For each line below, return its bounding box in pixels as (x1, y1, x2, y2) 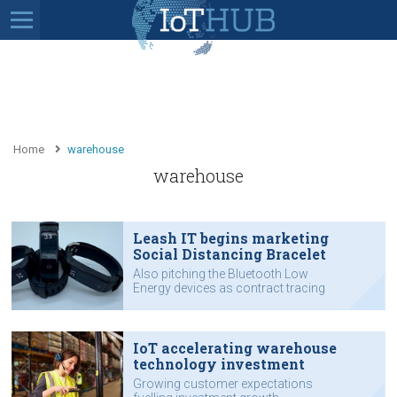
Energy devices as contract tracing (132, 280, 325, 295)
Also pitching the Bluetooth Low (132, 266, 308, 281)
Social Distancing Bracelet (132, 244, 326, 263)
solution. (132, 294, 182, 309)
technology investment (132, 354, 305, 373)
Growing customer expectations (132, 376, 313, 391)
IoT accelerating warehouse (132, 338, 337, 357)
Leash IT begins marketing (132, 228, 329, 247)
